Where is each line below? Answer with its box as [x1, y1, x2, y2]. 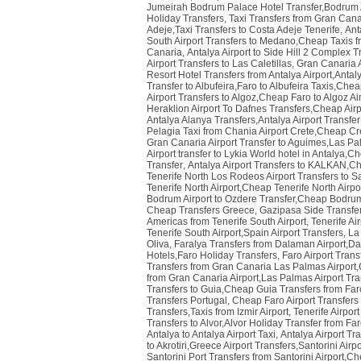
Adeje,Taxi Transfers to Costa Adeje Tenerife [147, 24, 340, 35]
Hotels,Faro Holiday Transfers [147, 250, 277, 261]
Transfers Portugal [147, 295, 227, 306]
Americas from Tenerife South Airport [147, 216, 306, 227]
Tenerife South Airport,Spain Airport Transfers [147, 227, 343, 239]
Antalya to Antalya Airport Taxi [147, 329, 276, 340]
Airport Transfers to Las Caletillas [147, 58, 292, 69]
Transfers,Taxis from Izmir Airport [147, 306, 288, 317]
